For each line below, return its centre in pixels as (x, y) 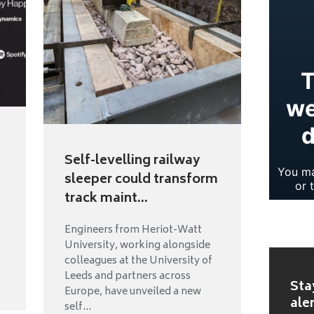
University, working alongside (137, 246)
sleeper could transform (141, 180)
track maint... (106, 199)
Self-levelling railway (132, 162)
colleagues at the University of (138, 261)
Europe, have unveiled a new (132, 292)
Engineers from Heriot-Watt (133, 231)
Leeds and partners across (127, 277)
